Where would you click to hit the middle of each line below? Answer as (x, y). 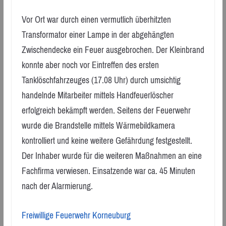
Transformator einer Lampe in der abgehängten (98, 35)
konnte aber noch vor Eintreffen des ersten (90, 65)
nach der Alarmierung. (57, 186)
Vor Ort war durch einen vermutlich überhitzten (96, 19)
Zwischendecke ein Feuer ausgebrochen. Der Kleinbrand (113, 50)
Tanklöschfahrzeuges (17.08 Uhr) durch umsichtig (101, 80)
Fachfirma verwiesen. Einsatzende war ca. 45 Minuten (108, 171)
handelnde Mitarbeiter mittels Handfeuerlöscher (97, 95)
